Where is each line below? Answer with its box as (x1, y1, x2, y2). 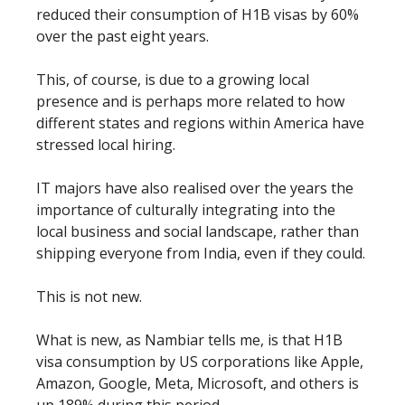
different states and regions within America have (36, 112, 364, 133)
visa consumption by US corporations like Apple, (36, 351, 363, 372)
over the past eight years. (36, 25, 212, 46)
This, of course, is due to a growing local (36, 69, 309, 89)
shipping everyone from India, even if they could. (36, 242, 365, 263)
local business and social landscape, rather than (36, 221, 359, 241)
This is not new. (36, 286, 142, 306)
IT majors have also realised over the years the (36, 177, 353, 198)
